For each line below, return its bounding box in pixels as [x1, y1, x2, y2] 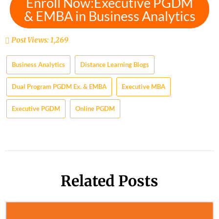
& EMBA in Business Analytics [23, 8, 196, 24]
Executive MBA [122, 83, 165, 91]
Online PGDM [75, 105, 115, 113]
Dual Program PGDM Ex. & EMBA [12, 83, 107, 91]
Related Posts [61, 171, 158, 190]
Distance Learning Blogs [80, 61, 149, 69]
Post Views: [11, 35, 49, 45]
